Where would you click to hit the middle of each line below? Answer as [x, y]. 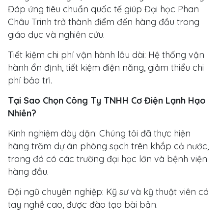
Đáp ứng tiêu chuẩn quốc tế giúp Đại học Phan [103, 9]
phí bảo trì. [30, 80]
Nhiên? [22, 113]
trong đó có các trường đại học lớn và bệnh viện [108, 159]
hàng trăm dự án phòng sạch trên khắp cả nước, [108, 146]
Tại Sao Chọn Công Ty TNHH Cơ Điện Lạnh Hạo [107, 100]
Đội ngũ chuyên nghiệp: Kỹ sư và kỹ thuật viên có [108, 192]
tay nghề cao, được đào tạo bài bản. [83, 204]
